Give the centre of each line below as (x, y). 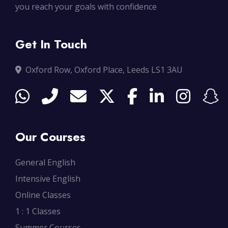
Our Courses (50, 137)
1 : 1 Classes (38, 211)
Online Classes (43, 195)
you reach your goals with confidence (86, 7)
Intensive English (48, 179)
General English (45, 163)
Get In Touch (51, 45)
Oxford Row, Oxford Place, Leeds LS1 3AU (104, 70)
